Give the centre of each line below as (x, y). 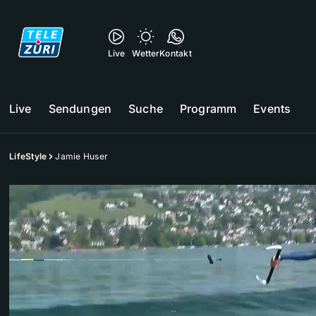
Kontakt (176, 53)
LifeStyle (28, 156)
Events (272, 109)
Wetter (146, 53)
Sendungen (80, 109)
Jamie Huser (81, 156)
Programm (208, 109)
